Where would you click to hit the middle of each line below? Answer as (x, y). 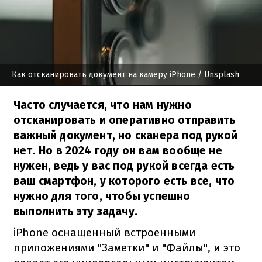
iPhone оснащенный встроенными (105, 232)
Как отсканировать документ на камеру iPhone (104, 74)
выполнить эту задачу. (75, 211)
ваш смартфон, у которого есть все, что (124, 181)
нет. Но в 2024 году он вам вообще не (118, 150)
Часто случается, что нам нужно (103, 105)
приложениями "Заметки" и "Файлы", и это (127, 247)
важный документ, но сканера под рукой (126, 135)
